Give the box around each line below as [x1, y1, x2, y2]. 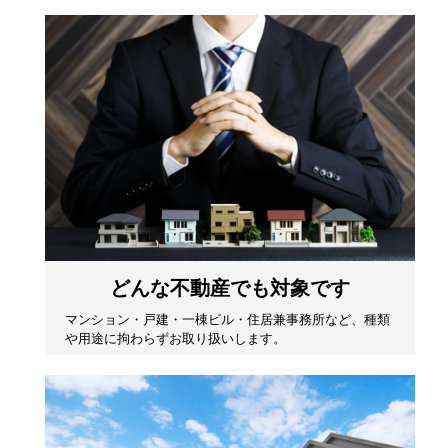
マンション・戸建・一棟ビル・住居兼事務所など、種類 [65, 312, 391, 328]
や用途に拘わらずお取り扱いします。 [65, 331, 287, 347]
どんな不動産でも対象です [110, 277, 351, 300]
